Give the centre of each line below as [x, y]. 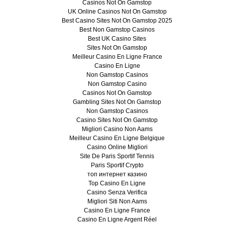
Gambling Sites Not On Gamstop [117, 102]
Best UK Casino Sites [117, 38]
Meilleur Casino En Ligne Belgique [117, 138]
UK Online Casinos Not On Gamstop [117, 11]
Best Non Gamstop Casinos [117, 29]
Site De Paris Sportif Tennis [117, 156]
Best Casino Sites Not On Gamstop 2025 [117, 20]
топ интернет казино [117, 174]
